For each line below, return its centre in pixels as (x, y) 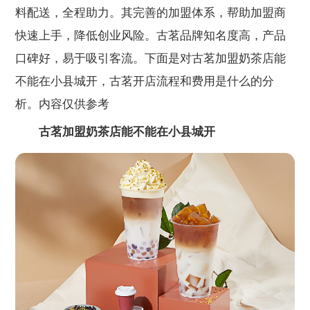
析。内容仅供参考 (63, 104)
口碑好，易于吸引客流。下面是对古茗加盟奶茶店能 (151, 58)
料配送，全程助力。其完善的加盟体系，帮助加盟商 (151, 12)
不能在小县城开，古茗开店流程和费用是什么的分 (145, 81)
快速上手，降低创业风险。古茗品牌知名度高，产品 (151, 35)
